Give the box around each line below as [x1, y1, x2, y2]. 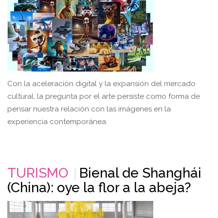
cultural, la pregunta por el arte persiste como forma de [7, 91, 200, 101]
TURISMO [7, 164, 69, 181]
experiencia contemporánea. [7, 117, 108, 126]
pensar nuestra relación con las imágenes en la [7, 104, 171, 113]
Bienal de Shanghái [79, 164, 201, 181]
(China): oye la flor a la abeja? [7, 179, 191, 196]
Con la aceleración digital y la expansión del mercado [7, 79, 196, 88]
